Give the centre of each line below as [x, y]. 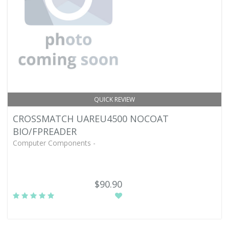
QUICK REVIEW [114, 99]
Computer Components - [54, 143]
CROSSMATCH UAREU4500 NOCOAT [91, 119]
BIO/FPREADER [45, 131]
